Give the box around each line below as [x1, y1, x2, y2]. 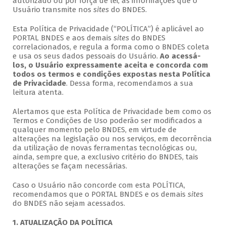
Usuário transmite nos [12, 5, 93, 15]
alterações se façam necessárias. [12, 161, 127, 171]
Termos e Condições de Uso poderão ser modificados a [12, 116, 202, 126]
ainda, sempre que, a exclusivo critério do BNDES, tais [12, 152, 198, 162]
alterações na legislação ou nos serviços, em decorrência [12, 134, 212, 144]
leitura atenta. [12, 88, 64, 97]
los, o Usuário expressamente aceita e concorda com [12, 61, 208, 70]
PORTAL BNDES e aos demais [12, 33, 114, 43]
